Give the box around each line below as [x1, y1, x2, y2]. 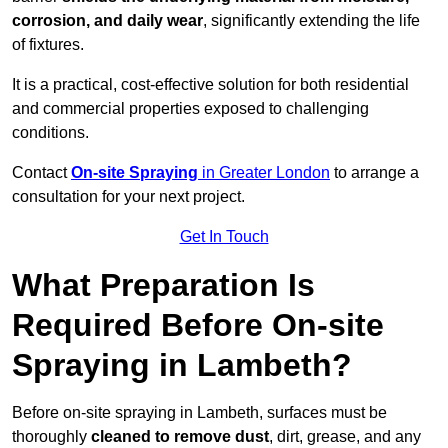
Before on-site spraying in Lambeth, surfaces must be [12, 404, 387, 422]
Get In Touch [179, 228, 269, 246]
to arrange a [330, 164, 419, 182]
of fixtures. [12, 36, 84, 54]
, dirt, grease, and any [269, 428, 421, 446]
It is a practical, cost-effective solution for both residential [12, 76, 409, 94]
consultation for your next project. [12, 188, 245, 206]
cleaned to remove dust [91, 428, 269, 446]
